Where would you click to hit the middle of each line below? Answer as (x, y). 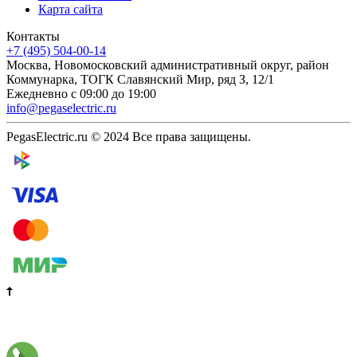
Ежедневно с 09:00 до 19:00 (81, 93)
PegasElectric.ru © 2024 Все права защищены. (129, 136)
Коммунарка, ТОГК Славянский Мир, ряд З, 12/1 (140, 79)
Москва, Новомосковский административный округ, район (168, 65)
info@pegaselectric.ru (61, 108)
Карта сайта (71, 9)
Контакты (33, 36)
